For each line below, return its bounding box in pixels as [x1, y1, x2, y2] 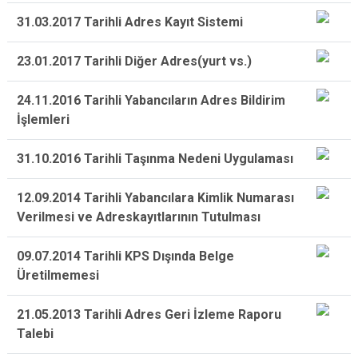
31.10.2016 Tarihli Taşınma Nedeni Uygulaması [17, 151, 293, 166]
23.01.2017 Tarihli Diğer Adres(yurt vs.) [17, 54, 252, 69]
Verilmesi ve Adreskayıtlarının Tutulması [17, 209, 261, 225]
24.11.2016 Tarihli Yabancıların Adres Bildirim [17, 93, 285, 108]
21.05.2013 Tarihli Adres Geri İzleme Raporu [17, 307, 281, 322]
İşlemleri [17, 112, 70, 127]
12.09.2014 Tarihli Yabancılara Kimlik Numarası [17, 190, 294, 205]
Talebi [17, 326, 54, 341]
